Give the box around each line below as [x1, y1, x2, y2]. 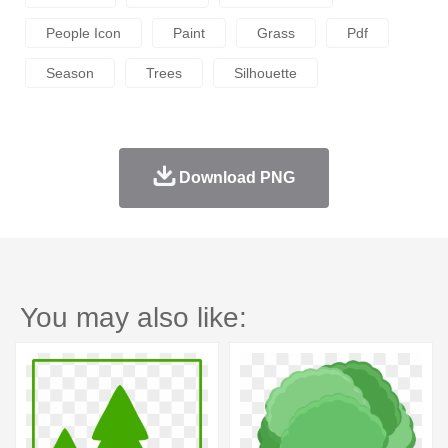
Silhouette [234, 65, 297, 82]
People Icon [46, 25, 121, 42]
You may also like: [20, 302, 247, 334]
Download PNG [178, 169, 295, 187]
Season [46, 65, 94, 82]
